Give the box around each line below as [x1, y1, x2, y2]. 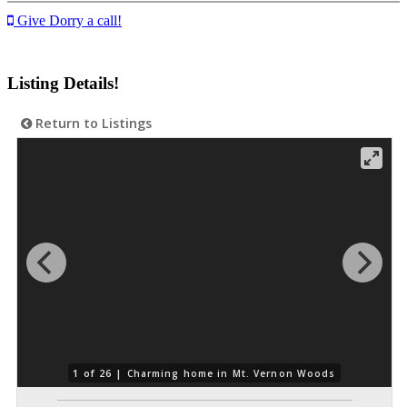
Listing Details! [7, 73, 119, 93]
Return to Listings [32, 114, 152, 132]
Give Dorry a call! [14, 13, 122, 29]
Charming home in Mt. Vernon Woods [126, 367, 336, 381]
